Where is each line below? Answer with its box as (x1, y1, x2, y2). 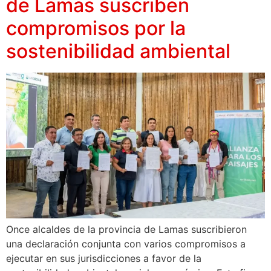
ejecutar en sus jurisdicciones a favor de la (6, 252, 201, 265)
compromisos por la (6, 16, 186, 40)
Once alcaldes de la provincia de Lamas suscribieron (6, 223, 247, 236)
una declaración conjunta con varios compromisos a (6, 238, 246, 250)
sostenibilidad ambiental (6, 39, 230, 63)
